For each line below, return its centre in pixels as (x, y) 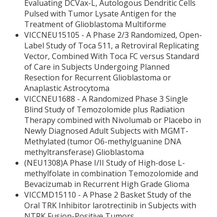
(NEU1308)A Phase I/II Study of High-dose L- (105, 163)
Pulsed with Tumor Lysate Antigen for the (100, 14)
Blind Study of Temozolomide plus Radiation (104, 109)
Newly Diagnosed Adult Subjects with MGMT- (106, 131)
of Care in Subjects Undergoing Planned (97, 67)
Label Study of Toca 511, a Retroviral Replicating (112, 46)
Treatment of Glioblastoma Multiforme (95, 24)
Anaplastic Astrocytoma (67, 88)
